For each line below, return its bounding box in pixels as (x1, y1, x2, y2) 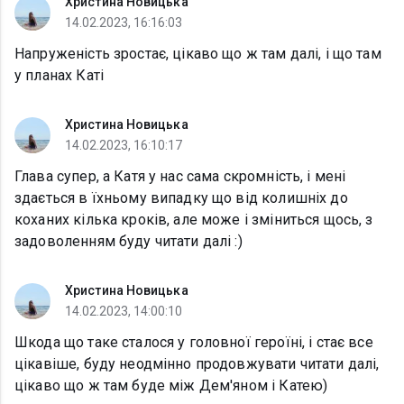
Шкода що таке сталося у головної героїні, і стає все (14, 334, 373, 352)
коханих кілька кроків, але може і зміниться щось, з (14, 211, 373, 229)
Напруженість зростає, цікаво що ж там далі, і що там (14, 45, 381, 63)
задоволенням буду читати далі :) (14, 233, 243, 251)
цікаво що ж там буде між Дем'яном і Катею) (14, 377, 328, 395)
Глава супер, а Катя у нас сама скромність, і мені (14, 168, 346, 186)
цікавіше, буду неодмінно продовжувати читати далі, (14, 355, 380, 373)
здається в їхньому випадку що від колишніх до (14, 189, 348, 207)
